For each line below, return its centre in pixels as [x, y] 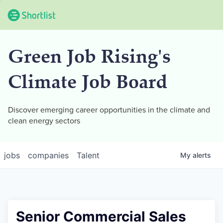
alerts [202, 155]
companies [48, 155]
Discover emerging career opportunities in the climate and [109, 110]
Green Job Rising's [89, 58]
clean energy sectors [44, 121]
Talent [88, 155]
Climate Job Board [88, 84]
